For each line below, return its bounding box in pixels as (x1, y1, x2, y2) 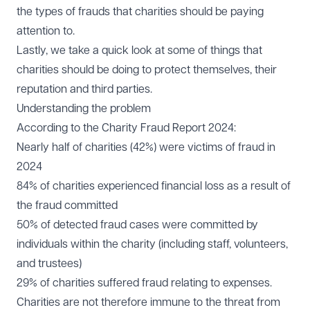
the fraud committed (17, 199, 118, 212)
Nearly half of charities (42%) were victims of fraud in (17, 141, 275, 154)
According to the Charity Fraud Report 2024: (17, 122, 236, 134)
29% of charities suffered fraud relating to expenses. (17, 277, 272, 289)
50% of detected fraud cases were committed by (17, 219, 258, 231)
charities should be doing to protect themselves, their (17, 64, 277, 76)
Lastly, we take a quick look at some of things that (17, 44, 262, 57)
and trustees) (17, 257, 82, 270)
